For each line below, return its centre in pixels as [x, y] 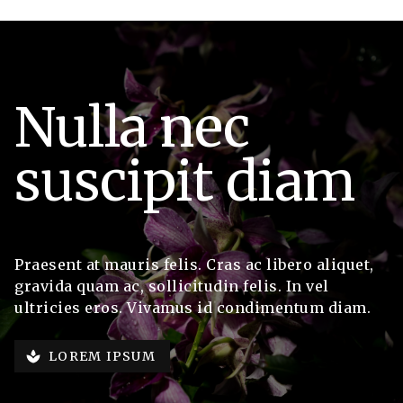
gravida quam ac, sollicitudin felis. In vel [172, 287]
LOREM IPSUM [102, 356]
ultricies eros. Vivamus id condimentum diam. [193, 308]
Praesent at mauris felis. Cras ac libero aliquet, [194, 265]
